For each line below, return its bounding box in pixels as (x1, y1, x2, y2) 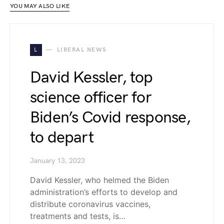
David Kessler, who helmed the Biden (30, 175, 169, 185)
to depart (30, 128, 93, 147)
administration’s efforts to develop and (30, 187, 177, 197)
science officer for (30, 88, 151, 107)
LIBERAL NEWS (56, 46, 107, 53)
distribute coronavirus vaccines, (30, 199, 150, 209)
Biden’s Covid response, (30, 108, 191, 127)
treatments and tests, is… (30, 211, 125, 221)
